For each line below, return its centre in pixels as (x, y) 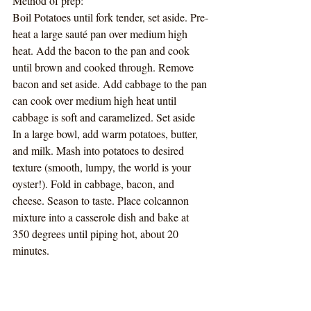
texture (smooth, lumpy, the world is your (103, 167)
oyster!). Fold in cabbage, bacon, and (95, 184)
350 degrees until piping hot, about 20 (97, 234)
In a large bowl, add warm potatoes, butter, (107, 134)
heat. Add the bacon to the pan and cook (102, 51)
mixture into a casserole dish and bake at (102, 217)
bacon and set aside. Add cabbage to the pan (111, 84)
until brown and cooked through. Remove (104, 67)
